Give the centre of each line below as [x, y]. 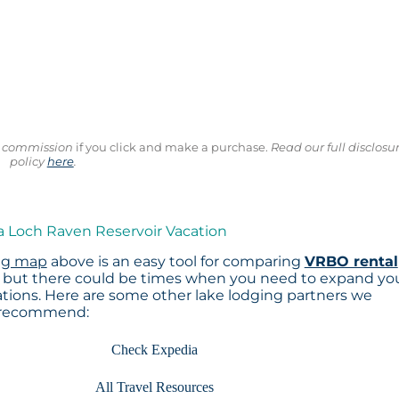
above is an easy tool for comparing [175, 261]
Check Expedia [154, 349]
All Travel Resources [154, 387]
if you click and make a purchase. [171, 147]
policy [28, 162]
